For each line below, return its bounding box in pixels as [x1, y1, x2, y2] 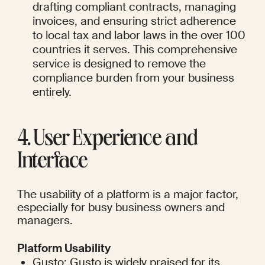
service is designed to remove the [33, 56, 206, 72]
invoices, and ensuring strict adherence [33, 14, 237, 29]
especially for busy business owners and [17, 200, 225, 215]
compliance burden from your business [33, 70, 235, 86]
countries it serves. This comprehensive [33, 42, 238, 57]
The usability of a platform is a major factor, [17, 187, 238, 202]
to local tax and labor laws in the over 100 [33, 28, 246, 43]
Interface [17, 151, 88, 174]
